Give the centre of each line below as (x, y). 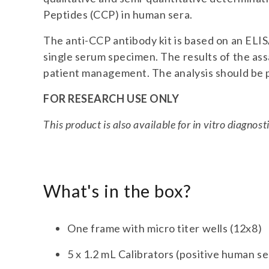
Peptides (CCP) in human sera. (118, 15)
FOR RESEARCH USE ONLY (111, 99)
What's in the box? (117, 191)
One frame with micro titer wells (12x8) (165, 228)
